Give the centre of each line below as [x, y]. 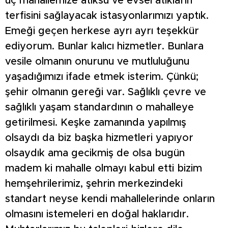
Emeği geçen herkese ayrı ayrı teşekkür [102, 31]
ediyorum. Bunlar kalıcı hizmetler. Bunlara [104, 46]
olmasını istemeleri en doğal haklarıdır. [97, 214]
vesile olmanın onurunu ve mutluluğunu [97, 61]
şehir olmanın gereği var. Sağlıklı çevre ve [106, 92]
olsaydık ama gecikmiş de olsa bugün [95, 153]
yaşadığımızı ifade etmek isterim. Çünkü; [102, 77]
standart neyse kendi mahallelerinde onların [110, 199]
